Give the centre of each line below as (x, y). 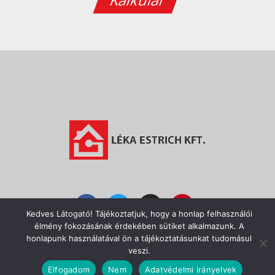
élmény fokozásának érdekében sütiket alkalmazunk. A (139, 226)
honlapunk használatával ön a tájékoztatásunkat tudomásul (139, 238)
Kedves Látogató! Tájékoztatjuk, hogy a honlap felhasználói (139, 214)
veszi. (139, 250)
